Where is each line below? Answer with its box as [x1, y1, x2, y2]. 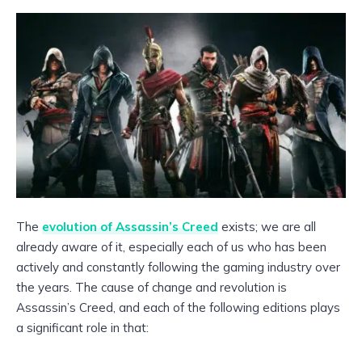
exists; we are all [218, 218, 316, 234]
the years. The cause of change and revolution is [16, 279, 287, 295]
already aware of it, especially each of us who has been [16, 238, 326, 255]
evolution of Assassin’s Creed [42, 218, 218, 234]
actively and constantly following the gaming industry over [16, 259, 340, 275]
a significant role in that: [16, 319, 149, 335]
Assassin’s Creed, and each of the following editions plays [16, 299, 340, 315]
